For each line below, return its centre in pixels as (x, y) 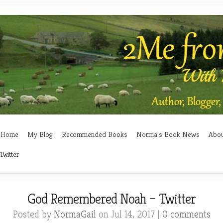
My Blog (40, 134)
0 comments (186, 214)
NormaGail (75, 214)
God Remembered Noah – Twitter (111, 199)
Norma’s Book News (168, 134)
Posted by (33, 214)
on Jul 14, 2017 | (129, 214)
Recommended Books (95, 134)
